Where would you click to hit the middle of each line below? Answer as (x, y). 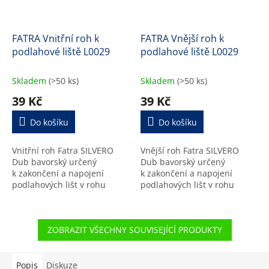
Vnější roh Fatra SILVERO (190, 150)
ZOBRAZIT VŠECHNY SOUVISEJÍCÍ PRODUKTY (134, 229)
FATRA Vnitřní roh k (56, 38)
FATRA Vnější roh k (182, 38)
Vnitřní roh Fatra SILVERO (63, 150)
